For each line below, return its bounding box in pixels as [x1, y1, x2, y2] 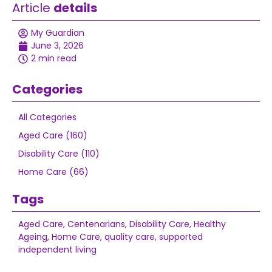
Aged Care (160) [18, 129, 87, 141]
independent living [18, 243, 97, 256]
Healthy [194, 218, 226, 230]
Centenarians [67, 218, 125, 230]
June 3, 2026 [31, 39, 84, 52]
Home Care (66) [18, 166, 89, 178]
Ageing [18, 231, 47, 243]
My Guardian [31, 27, 84, 39]
